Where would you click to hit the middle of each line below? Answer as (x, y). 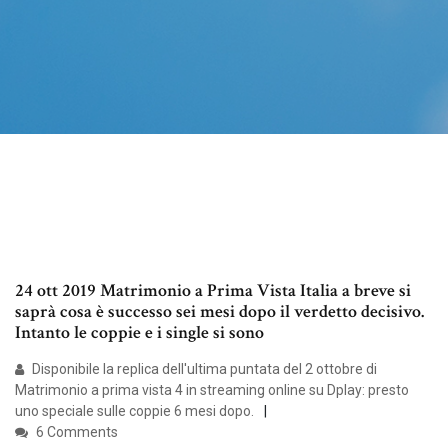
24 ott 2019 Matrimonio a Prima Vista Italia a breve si (213, 291)
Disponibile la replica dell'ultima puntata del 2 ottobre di (203, 369)
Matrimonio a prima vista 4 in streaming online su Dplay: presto (212, 390)
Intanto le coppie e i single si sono (141, 333)
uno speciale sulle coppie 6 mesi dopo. (134, 411)
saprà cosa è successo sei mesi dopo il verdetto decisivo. (219, 312)
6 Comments (75, 432)
